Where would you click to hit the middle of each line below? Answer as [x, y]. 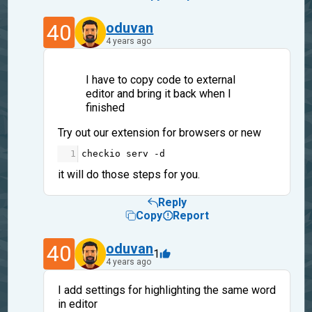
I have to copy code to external [160, 80]
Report [191, 216]
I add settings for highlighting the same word [166, 290]
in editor [77, 304]
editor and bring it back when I [158, 94]
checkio [101, 154]
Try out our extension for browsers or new [159, 133]
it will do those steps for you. [128, 175]
